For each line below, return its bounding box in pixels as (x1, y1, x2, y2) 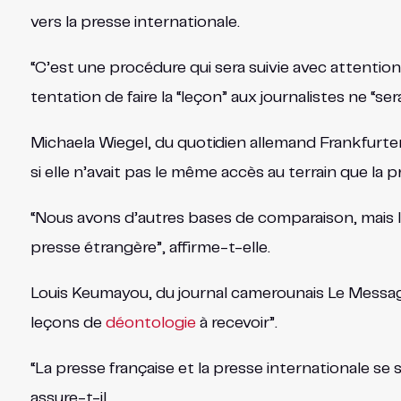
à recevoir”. (195, 315, 277, 332)
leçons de (30, 315, 106, 332)
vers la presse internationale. (30, 14, 240, 31)
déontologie (105, 315, 196, 332)
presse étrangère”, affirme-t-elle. (30, 240, 270, 257)
